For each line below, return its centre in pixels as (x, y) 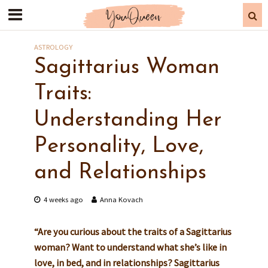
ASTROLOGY (53, 47)
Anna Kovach (121, 200)
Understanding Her (128, 120)
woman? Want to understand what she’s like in (130, 247)
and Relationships (120, 173)
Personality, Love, (118, 147)
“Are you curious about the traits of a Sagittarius (133, 232)
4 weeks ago (63, 200)
